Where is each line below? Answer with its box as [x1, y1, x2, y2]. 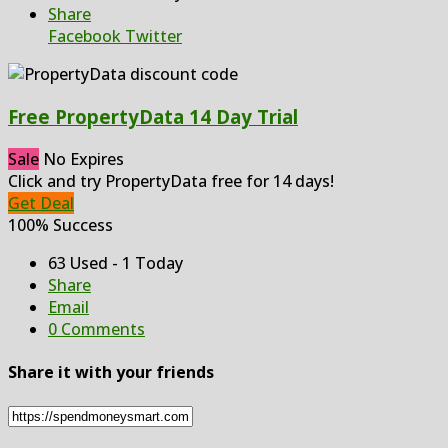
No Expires [43, 147, 124, 170]
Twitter [121, 25, 182, 48]
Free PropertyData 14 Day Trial [8, 103, 298, 129]
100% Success [8, 213, 113, 236]
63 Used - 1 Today [48, 251, 183, 274]
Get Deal [8, 191, 74, 214]
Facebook [48, 25, 121, 48]
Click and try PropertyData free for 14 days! [8, 169, 334, 192]
